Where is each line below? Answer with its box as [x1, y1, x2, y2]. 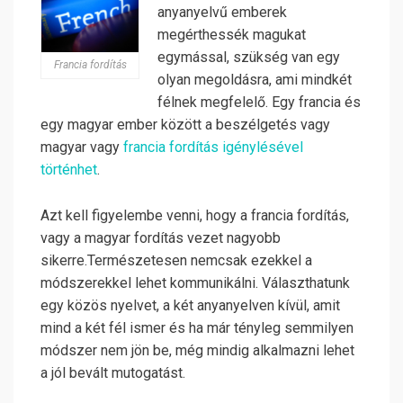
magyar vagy [40, 139, 123, 157]
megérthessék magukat [157, 26, 306, 44]
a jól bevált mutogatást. [40, 364, 185, 382]
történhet [40, 161, 97, 179]
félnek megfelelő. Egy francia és [157, 94, 361, 112]
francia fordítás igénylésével [123, 139, 303, 157]
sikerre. [40, 252, 87, 270]
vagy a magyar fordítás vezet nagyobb [40, 229, 281, 247]
